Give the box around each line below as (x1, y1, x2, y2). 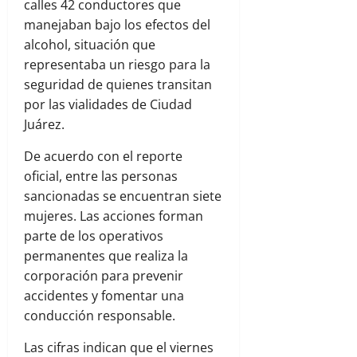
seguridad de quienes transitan (24, 76, 212, 94)
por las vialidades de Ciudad (24, 96, 192, 114)
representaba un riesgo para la (24, 56, 210, 74)
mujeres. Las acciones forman (24, 207, 203, 226)
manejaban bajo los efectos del (24, 16, 210, 34)
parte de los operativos (24, 227, 163, 245)
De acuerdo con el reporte (24, 147, 182, 166)
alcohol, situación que (24, 36, 155, 54)
